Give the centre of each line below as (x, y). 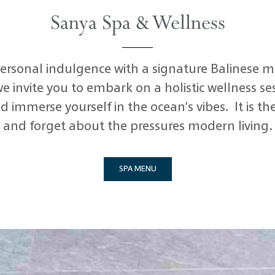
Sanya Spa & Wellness (137, 24)
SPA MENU (137, 169)
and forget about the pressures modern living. (137, 127)
